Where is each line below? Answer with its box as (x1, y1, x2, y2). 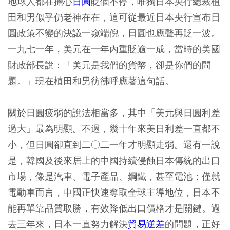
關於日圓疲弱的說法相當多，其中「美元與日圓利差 (8, 106, 220, 119)
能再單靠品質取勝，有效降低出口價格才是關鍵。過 (8, 202, 220, 214)
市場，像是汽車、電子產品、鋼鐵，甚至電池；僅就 (8, 170, 220, 182)
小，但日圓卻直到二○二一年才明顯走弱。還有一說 (8, 138, 220, 150)
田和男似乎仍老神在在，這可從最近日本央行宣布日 (8, 11, 220, 23)
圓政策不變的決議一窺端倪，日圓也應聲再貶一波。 (8, 27, 220, 39)
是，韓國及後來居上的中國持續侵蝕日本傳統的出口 (8, 154, 220, 166)
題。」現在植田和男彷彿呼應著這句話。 (8, 74, 174, 87)
